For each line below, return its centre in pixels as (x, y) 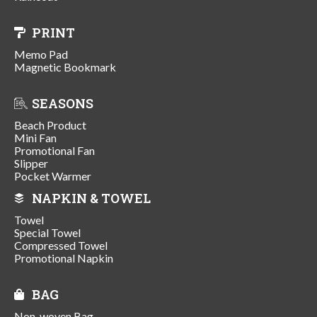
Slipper (31, 163)
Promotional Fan (54, 150)
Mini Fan (35, 137)
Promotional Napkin (64, 258)
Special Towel (47, 232)
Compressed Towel (61, 245)
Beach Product (50, 125)
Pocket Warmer (53, 175)
